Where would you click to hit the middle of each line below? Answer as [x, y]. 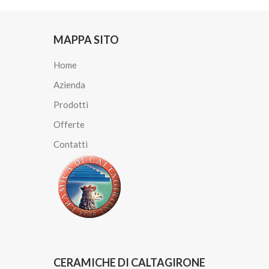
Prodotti [71, 105]
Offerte [69, 125]
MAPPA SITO [86, 40]
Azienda [69, 85]
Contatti [71, 144]
